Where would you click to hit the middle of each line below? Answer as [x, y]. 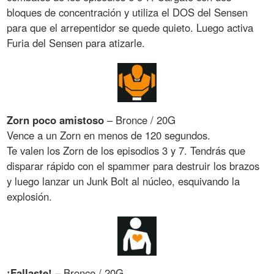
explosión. [30, 196]
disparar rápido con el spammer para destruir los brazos [133, 165]
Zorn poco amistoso [56, 120]
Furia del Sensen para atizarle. [76, 43]
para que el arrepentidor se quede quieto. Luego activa [130, 27]
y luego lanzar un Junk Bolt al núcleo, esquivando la [124, 181]
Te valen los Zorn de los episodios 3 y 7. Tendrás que [126, 150]
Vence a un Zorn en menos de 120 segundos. [109, 135]
